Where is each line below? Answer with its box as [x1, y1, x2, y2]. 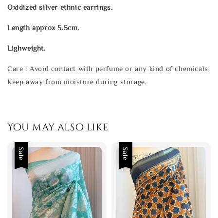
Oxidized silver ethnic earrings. [7, 3, 113, 11]
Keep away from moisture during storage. [7, 77, 147, 85]
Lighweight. [7, 44, 46, 52]
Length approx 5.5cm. [7, 23, 79, 31]
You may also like [7, 121, 109, 134]
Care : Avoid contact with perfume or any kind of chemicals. [7, 64, 210, 72]
